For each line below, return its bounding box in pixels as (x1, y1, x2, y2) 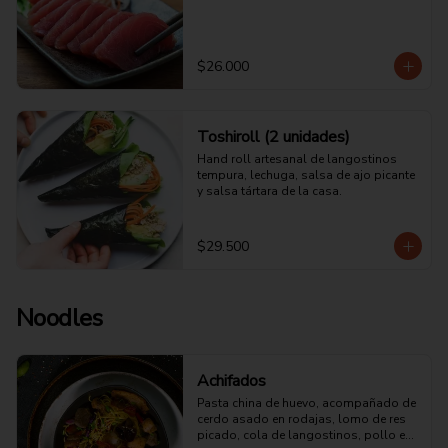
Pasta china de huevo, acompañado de (196, 395, 416, 411)
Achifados (196, 370, 266, 392)
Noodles (16, 302, 103, 334)
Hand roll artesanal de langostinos (196, 151, 397, 167)
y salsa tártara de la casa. (196, 183, 342, 199)
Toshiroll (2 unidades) (196, 126, 350, 148)
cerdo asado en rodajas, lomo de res (196, 411, 406, 427)
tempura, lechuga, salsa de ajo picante (196, 167, 415, 183)
